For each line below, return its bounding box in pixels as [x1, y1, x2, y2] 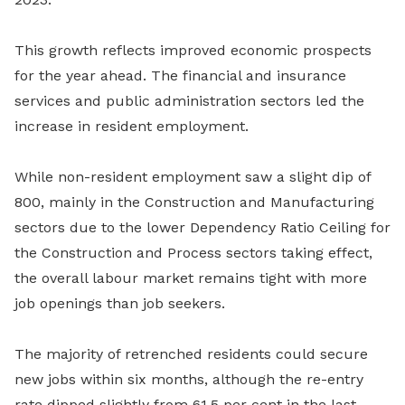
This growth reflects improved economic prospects [14, 41, 372, 59]
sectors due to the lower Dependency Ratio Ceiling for [14, 218, 391, 236]
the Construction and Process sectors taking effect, [14, 243, 372, 261]
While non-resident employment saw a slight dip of [14, 167, 371, 185]
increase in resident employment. [14, 117, 249, 135]
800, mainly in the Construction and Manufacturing [14, 193, 374, 211]
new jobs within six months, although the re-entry [14, 370, 363, 388]
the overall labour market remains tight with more [14, 268, 367, 287]
